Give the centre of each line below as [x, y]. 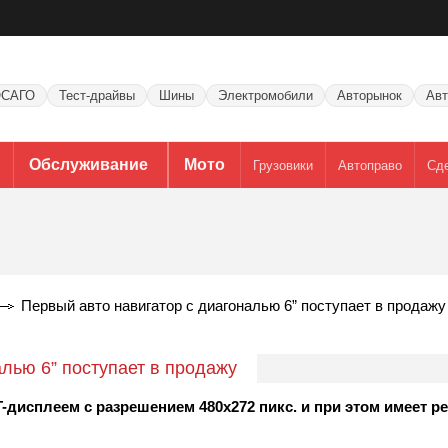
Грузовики [282, 165]
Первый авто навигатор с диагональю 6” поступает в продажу [233, 305]
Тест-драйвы [96, 95]
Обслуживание [88, 164]
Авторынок [369, 95]
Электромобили [265, 95]
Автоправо [369, 165]
